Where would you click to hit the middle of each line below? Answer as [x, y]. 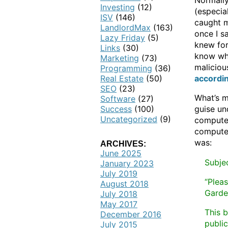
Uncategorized [129, 119]
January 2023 [127, 163]
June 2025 [121, 153]
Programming [126, 68]
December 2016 [131, 214]
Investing [118, 7]
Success [116, 109]
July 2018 [119, 194]
